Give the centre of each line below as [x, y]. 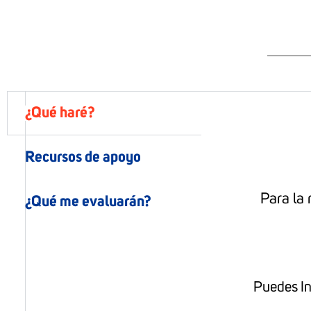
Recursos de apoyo [83, 157]
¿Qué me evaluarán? [88, 202]
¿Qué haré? [60, 113]
